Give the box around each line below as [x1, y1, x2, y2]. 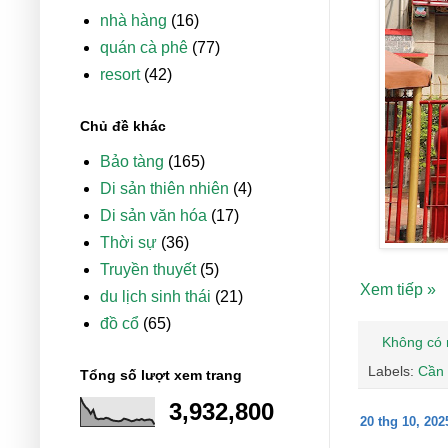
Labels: [368, 362, 418, 379]
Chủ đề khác [80, 118, 166, 135]
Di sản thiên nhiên [100, 180, 229, 198]
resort [100, 66, 140, 84]
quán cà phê [100, 39, 188, 57]
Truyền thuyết [100, 261, 196, 279]
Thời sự [100, 234, 157, 252]
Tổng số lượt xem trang [80, 367, 242, 384]
